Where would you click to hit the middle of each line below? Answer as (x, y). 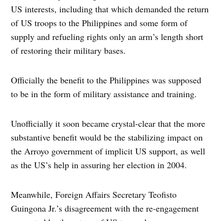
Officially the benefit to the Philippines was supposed (106, 80)
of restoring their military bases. (69, 51)
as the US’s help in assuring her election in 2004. (99, 165)
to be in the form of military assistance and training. (104, 94)
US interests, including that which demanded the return (110, 9)
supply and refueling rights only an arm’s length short (107, 37)
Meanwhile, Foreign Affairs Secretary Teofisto (94, 195)
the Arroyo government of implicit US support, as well (108, 151)
